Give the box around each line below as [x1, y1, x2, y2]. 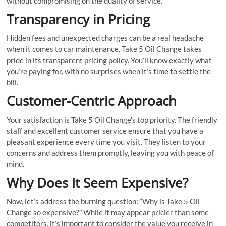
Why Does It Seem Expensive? [7, 173, 189, 192]
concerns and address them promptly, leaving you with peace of [7, 148, 214, 157]
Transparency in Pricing [7, 10, 150, 28]
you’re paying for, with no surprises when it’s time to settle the [7, 66, 211, 76]
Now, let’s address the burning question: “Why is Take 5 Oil [7, 196, 200, 206]
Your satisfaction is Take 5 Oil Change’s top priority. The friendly [7, 115, 218, 124]
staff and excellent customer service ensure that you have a [7, 126, 204, 135]
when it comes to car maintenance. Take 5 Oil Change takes [7, 44, 202, 53]
